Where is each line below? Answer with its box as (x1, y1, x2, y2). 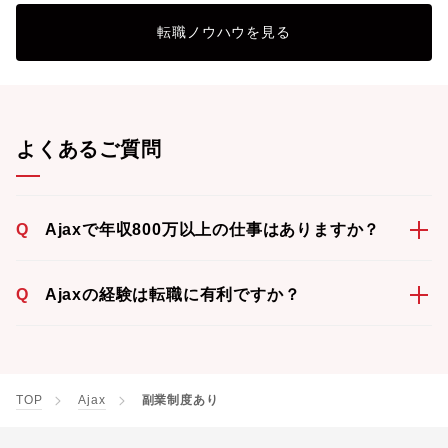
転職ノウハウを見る (157, 24, 291, 40)
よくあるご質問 (16, 138, 162, 160)
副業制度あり (141, 393, 219, 407)
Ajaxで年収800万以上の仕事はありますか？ (44, 221, 381, 238)
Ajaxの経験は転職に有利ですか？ (44, 286, 301, 303)
